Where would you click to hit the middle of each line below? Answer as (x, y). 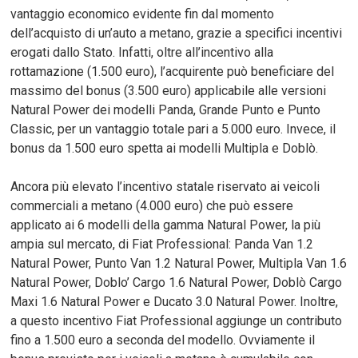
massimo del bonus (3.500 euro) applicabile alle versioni (169, 90)
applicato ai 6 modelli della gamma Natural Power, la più (166, 225)
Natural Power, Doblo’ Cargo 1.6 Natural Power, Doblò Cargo (177, 282)
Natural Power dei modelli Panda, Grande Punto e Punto (166, 109)
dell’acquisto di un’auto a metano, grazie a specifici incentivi (177, 33)
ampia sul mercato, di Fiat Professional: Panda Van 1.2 (162, 244)
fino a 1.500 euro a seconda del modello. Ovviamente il (163, 340)
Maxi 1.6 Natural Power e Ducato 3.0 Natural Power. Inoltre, (175, 301)
